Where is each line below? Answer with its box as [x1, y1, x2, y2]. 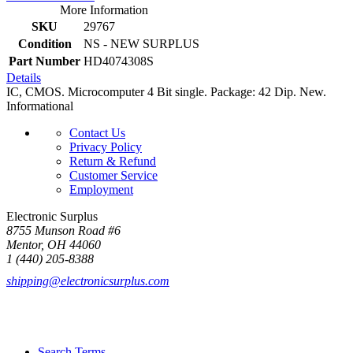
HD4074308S [84, 54, 154, 68]
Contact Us [69, 125, 125, 139]
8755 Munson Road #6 [6, 223, 121, 237]
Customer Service [69, 168, 158, 182]
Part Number [9, 54, 80, 68]
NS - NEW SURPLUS [84, 36, 199, 50]
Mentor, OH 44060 [6, 237, 101, 251]
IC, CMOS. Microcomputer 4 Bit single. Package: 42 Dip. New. [6, 84, 326, 98]
